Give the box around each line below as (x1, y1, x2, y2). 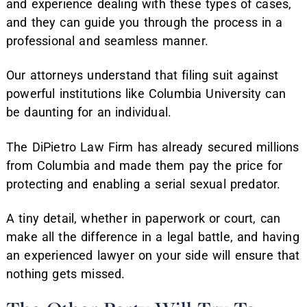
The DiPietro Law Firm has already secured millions (6, 139, 299, 154)
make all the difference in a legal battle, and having (6, 230, 299, 245)
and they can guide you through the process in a (6, 14, 283, 29)
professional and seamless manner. (6, 33, 208, 48)
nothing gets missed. (6, 267, 125, 282)
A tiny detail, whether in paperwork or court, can (6, 211, 281, 226)
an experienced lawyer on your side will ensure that (6, 248, 300, 263)
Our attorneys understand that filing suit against (6, 68, 279, 83)
